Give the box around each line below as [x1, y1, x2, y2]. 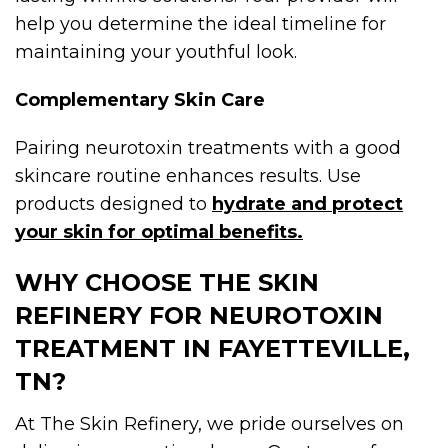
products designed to [15, 192, 212, 215]
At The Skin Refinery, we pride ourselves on [15, 412, 404, 435]
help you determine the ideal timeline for [15, 12, 386, 35]
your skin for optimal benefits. [15, 220, 303, 243]
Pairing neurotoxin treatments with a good [15, 136, 401, 159]
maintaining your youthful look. [15, 40, 297, 63]
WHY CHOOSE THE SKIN [15, 267, 319, 297]
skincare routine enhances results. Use [15, 164, 361, 187]
